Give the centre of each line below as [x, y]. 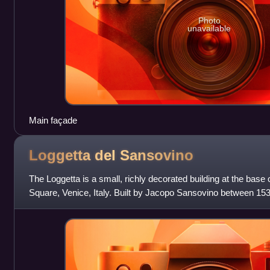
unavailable [209, 29]
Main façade [53, 120]
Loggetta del [74, 155]
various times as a [65, 206]
